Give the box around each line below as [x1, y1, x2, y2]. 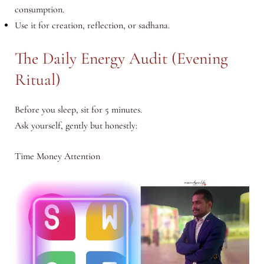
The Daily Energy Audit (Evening [14, 48, 227, 68]
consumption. [14, 3, 64, 15]
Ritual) [14, 69, 61, 90]
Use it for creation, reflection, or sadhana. [14, 19, 170, 31]
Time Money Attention [14, 150, 100, 163]
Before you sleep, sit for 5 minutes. [14, 103, 142, 115]
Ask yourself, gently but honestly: [14, 119, 140, 131]
